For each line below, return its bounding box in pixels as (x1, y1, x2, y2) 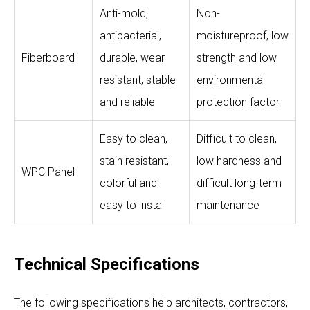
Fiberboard (21, 51, 75, 64)
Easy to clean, (100, 131, 167, 145)
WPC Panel (21, 165, 75, 179)
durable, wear (100, 51, 165, 64)
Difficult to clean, (197, 131, 277, 145)
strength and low (197, 51, 277, 64)
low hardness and (197, 154, 282, 167)
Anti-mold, (100, 6, 148, 20)
